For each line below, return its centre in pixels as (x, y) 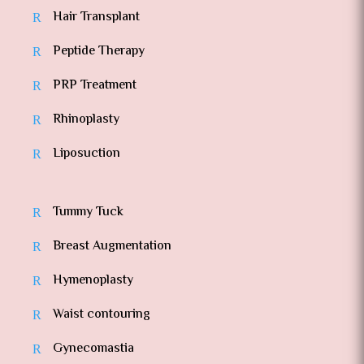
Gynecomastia (93, 349)
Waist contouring (101, 315)
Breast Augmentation (112, 247)
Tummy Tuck (88, 213)
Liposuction (86, 154)
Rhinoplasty (86, 120)
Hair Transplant (96, 18)
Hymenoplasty (93, 281)
